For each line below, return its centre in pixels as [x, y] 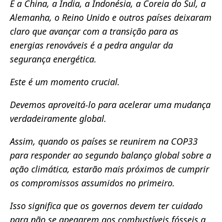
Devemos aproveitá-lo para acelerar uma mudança [110, 105]
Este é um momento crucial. [65, 82]
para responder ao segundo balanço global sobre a [111, 155]
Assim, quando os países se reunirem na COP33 [104, 141]
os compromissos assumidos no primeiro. [92, 183]
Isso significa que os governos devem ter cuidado [106, 206]
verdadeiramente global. [58, 119]
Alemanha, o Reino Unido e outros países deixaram [111, 18]
